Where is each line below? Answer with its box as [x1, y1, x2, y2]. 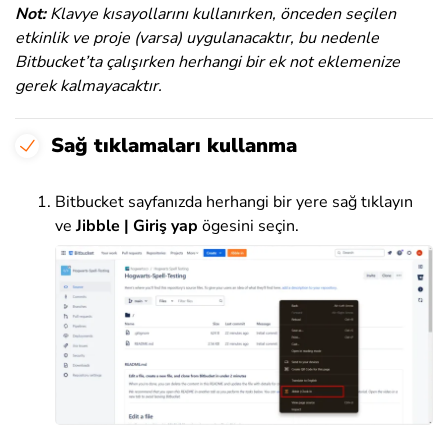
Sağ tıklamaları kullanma [51, 131, 297, 159]
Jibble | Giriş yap [76, 214, 198, 237]
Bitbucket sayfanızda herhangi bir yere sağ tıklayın [55, 190, 413, 213]
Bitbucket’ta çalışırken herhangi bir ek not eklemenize [15, 50, 400, 73]
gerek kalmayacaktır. [15, 74, 162, 97]
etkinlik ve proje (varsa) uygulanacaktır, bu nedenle [15, 26, 379, 49]
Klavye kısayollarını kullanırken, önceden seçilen [50, 2, 396, 25]
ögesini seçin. [198, 214, 299, 237]
